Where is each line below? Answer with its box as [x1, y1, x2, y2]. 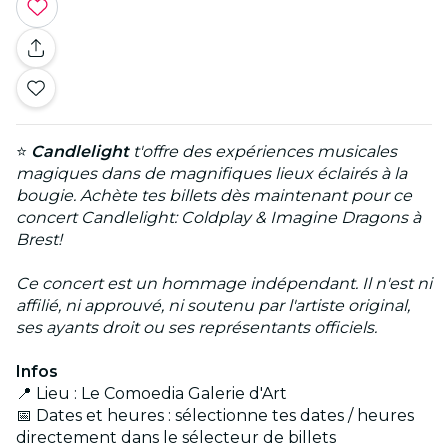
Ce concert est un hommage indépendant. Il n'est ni [16, 274, 432, 294]
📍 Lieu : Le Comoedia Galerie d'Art [16, 384, 287, 404]
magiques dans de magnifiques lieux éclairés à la [16, 164, 407, 184]
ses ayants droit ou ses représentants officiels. [16, 318, 377, 338]
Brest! [16, 230, 62, 250]
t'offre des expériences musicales [129, 142, 397, 162]
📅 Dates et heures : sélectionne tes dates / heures [16, 406, 414, 426]
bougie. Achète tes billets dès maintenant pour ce [16, 186, 412, 206]
